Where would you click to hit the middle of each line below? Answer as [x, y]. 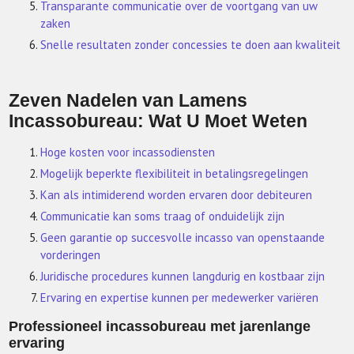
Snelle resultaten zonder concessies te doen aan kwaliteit [191, 45]
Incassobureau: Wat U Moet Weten [158, 122]
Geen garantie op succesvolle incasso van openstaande [183, 238]
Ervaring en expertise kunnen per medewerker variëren [180, 298]
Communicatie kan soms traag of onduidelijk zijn [163, 217]
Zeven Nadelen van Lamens [128, 101]
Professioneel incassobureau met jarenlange [160, 327]
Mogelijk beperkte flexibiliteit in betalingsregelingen [175, 174]
